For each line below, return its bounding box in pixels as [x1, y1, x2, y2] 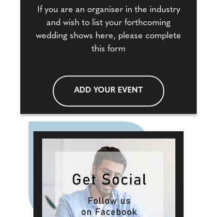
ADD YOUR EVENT [74, 87, 143, 95]
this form [92, 44, 125, 54]
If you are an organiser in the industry [37, 5, 180, 15]
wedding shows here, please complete [36, 31, 181, 41]
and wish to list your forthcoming [46, 18, 170, 28]
